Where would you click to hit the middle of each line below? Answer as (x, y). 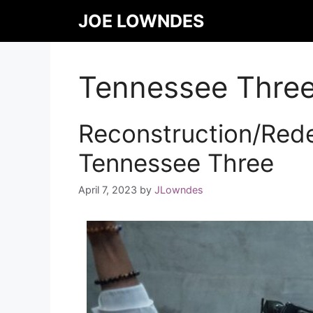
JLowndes (179, 190)
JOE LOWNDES (141, 21)
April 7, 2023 (108, 190)
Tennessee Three (176, 163)
